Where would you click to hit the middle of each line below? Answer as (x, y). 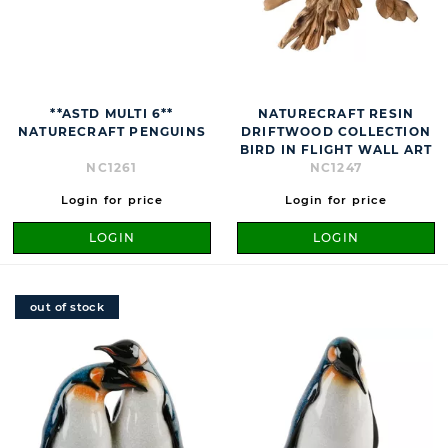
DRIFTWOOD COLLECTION (336, 132)
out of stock (67, 307)
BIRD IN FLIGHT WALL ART (336, 150)
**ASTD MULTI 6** (112, 114)
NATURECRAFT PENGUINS (112, 132)
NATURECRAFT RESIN (336, 114)
